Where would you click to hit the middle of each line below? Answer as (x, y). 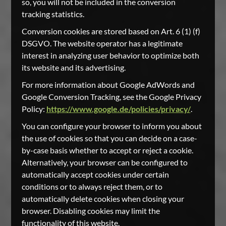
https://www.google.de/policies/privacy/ (118, 109)
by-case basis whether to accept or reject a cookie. (107, 150)
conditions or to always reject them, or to (92, 186)
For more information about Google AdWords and (108, 84)
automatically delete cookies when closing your (103, 199)
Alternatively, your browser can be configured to (104, 162)
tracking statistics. (53, 14)
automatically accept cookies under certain (95, 174)
